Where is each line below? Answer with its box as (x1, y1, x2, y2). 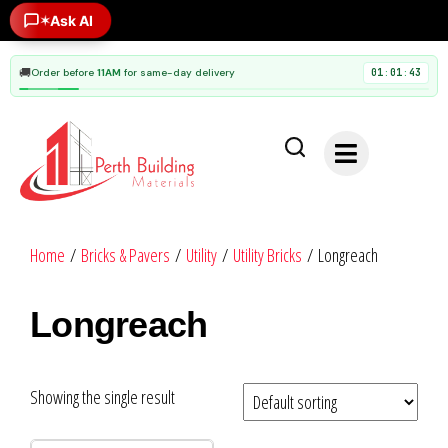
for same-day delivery (121, 66, 235, 79)
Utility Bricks (233, 243, 302, 268)
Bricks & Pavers (81, 243, 170, 268)
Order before (31, 66, 97, 79)
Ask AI (50, 11, 93, 29)
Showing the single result (30, 385, 175, 410)
